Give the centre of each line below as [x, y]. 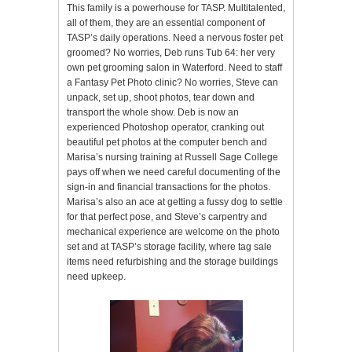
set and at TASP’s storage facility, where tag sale [169, 247]
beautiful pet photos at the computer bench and [167, 143]
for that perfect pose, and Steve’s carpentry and [167, 217]
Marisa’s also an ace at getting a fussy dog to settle [175, 202]
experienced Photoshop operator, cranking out [165, 128]
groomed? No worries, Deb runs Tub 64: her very [171, 53]
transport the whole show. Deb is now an [153, 113]
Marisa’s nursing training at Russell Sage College [172, 158]
